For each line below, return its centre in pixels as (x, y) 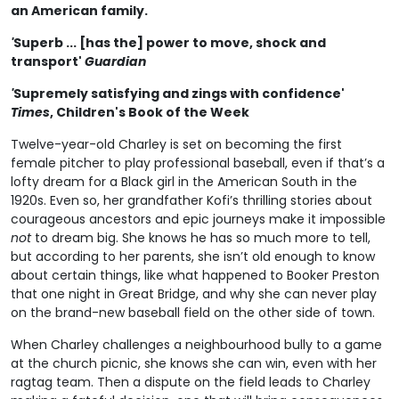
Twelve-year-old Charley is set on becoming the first (176, 145)
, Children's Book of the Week (150, 113)
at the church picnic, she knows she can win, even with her (194, 364)
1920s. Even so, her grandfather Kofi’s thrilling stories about (191, 201)
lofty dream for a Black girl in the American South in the (184, 182)
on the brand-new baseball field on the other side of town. (193, 313)
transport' (48, 62)
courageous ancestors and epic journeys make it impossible (198, 220)
